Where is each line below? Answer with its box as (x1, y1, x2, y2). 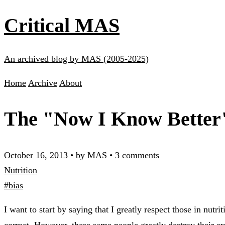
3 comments (115, 150, 159, 160)
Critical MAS (4, 14, 120, 37)
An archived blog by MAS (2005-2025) (4, 53, 149, 64)
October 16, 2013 (4, 150, 68, 160)
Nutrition (4, 165, 37, 175)
